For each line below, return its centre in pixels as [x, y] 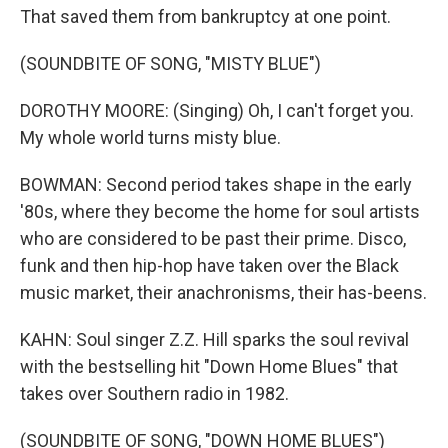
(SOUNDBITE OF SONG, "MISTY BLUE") [170, 63]
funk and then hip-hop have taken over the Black [209, 265]
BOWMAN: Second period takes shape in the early [216, 184]
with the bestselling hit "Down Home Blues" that [209, 366]
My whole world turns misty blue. [150, 137]
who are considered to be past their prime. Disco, [213, 238]
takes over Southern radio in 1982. [154, 393]
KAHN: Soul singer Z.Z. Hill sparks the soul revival [214, 339]
